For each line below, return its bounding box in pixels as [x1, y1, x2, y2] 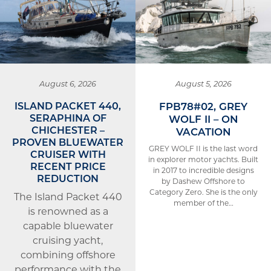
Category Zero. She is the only [149, 187, 258, 197]
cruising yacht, [33, 233, 103, 246]
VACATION [175, 125, 231, 138]
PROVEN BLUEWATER [12, 135, 123, 148]
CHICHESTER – [31, 123, 105, 136]
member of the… [173, 198, 233, 207]
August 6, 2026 [39, 79, 96, 88]
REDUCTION [37, 172, 99, 184]
